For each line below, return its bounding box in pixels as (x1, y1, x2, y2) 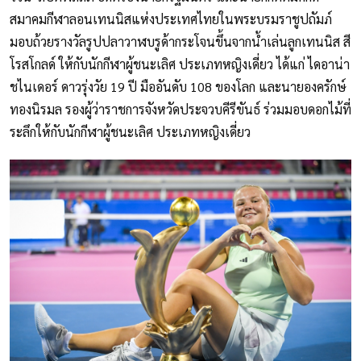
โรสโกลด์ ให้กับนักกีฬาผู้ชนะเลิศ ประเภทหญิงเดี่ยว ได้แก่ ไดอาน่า (10, 55, 350, 73)
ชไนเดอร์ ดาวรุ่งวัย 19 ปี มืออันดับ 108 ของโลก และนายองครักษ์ (10, 77, 346, 95)
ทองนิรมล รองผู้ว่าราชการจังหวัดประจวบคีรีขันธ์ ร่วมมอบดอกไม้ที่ (10, 100, 351, 118)
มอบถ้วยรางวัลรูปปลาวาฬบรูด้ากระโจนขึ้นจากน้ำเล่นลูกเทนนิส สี (10, 32, 351, 50)
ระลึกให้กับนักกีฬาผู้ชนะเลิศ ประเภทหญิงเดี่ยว (10, 122, 251, 140)
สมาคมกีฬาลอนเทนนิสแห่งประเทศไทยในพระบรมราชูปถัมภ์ (10, 10, 332, 27)
